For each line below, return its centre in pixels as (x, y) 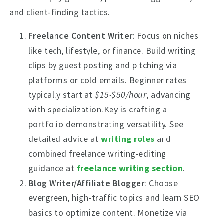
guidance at (52, 168)
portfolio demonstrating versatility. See (106, 124)
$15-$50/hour (121, 95)
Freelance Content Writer (80, 36)
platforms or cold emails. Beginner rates (107, 80)
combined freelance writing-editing (97, 153)
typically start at (62, 95)
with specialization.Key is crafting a (98, 109)
